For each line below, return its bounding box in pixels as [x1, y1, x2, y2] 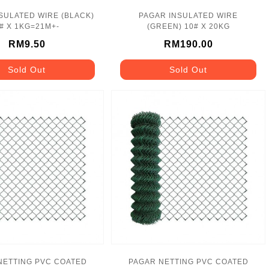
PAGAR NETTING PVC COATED [128, 258, 249, 267]
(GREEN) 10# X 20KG [147, 22, 230, 31]
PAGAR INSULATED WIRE [139, 11, 238, 20]
